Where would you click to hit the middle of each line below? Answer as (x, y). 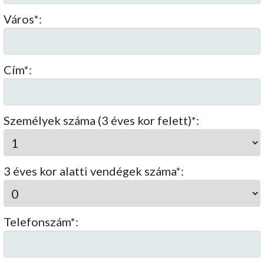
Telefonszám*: (41, 222)
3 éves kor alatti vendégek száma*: (94, 171)
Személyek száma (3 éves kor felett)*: (102, 121)
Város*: (23, 19)
